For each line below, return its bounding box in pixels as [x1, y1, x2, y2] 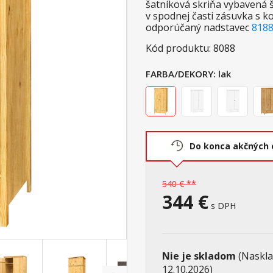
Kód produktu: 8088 [146, 41, 235, 55]
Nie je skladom [162, 249, 238, 263]
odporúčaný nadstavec [146, 21, 252, 35]
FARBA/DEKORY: [146, 68, 216, 80]
